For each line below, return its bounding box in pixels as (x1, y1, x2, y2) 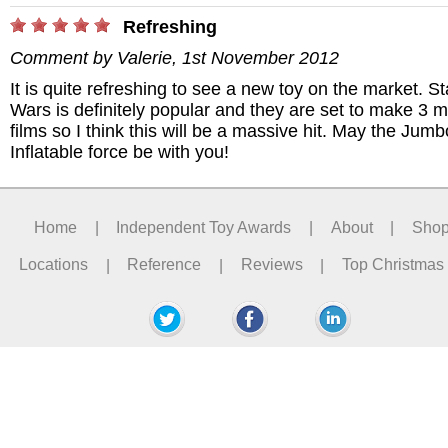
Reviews (240, 256, 303, 274)
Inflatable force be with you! (10, 142, 229, 163)
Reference (127, 256, 202, 274)
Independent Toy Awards (116, 218, 292, 236)
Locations (19, 256, 89, 274)
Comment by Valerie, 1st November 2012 (10, 48, 339, 69)
